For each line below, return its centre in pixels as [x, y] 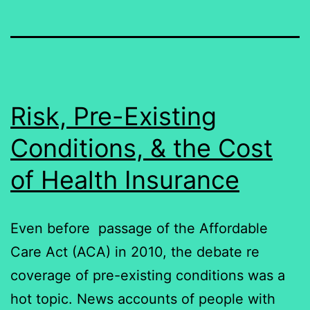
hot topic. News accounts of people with [143, 299]
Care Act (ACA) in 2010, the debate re [135, 252]
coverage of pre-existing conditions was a [148, 275]
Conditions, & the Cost [142, 148]
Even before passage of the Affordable [139, 228]
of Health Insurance [125, 180]
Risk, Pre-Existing [113, 116]
